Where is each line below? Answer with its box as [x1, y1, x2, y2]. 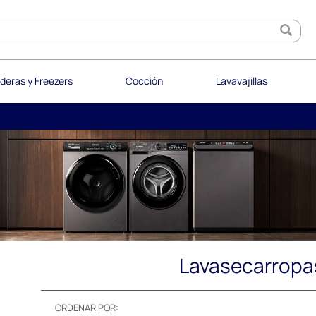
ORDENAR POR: [55, 300, 119, 314]
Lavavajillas [215, 74, 267, 87]
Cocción [125, 74, 163, 87]
